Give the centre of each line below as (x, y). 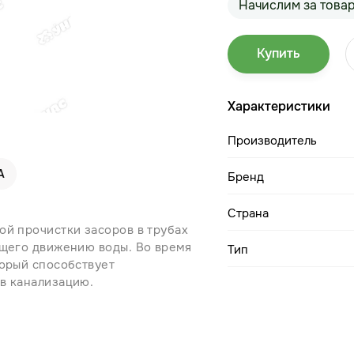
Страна (249, 213)
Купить (279, 53)
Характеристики (279, 106)
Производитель (273, 141)
